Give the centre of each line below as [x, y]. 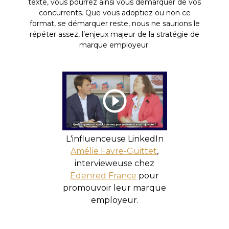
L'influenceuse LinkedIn [114, 139]
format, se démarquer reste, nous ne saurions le [114, 23]
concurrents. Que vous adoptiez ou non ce [114, 13]
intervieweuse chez [114, 163]
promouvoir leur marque [114, 188]
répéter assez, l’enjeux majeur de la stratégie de [114, 34]
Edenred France [103, 175]
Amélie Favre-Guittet [114, 151]
